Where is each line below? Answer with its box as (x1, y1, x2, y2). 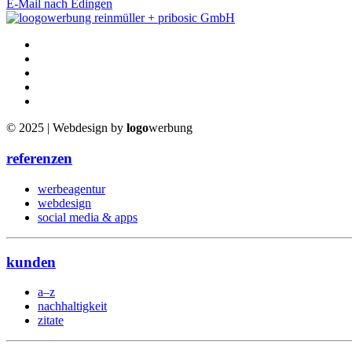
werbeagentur (38, 181, 105, 196)
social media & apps (38, 210, 137, 224)
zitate (38, 313, 64, 328)
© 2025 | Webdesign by (6, 121, 126, 135)
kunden (6, 253, 56, 270)
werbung (148, 121, 192, 135)
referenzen (6, 150, 72, 167)
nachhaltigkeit (38, 299, 107, 313)
